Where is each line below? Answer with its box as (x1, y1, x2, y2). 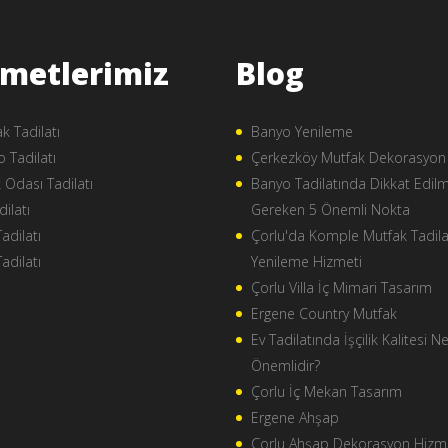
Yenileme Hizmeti (251, 252, 362, 271)
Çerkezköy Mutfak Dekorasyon (251, 148, 446, 167)
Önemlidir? (251, 356, 320, 375)
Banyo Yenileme (251, 122, 353, 141)
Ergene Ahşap (251, 408, 339, 427)
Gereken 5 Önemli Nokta (251, 200, 410, 219)
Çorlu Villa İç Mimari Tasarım (251, 278, 432, 297)
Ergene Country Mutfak (251, 304, 397, 323)
